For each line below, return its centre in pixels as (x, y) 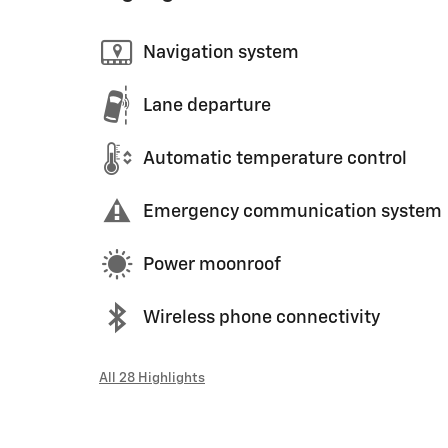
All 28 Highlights (152, 378)
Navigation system (221, 52)
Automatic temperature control (275, 158)
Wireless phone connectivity (261, 317)
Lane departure (207, 105)
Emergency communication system (292, 211)
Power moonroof (212, 264)
